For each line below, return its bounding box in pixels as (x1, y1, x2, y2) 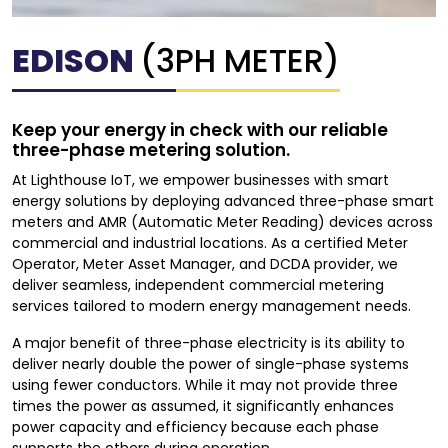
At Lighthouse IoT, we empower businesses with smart (12, 170, 389, 191)
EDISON (12, 38, 140, 84)
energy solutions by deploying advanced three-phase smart (12, 191, 434, 212)
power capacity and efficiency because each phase (12, 417, 379, 438)
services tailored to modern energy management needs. (12, 296, 411, 317)
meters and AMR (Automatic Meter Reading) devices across (12, 212, 433, 233)
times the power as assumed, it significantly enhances (12, 396, 394, 417)
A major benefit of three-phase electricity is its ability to (12, 333, 405, 354)
